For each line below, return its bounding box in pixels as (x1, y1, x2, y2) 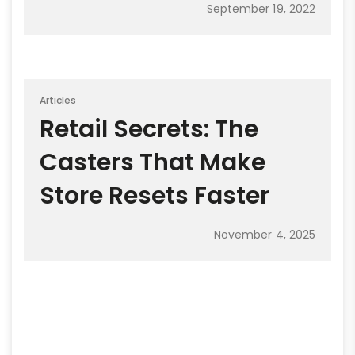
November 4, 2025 (213, 226, 315, 242)
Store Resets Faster (40, 178, 269, 212)
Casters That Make (40, 145, 265, 179)
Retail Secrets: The (40, 112, 258, 146)
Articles (40, 93, 77, 107)
